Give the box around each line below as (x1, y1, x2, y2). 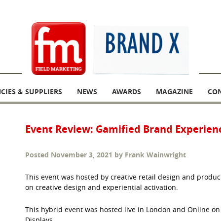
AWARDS (112, 87, 141, 97)
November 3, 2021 (50, 150, 112, 160)
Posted (25, 150, 51, 160)
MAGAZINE (156, 87, 193, 97)
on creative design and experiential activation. (25, 183, 178, 192)
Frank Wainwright (124, 150, 186, 160)
